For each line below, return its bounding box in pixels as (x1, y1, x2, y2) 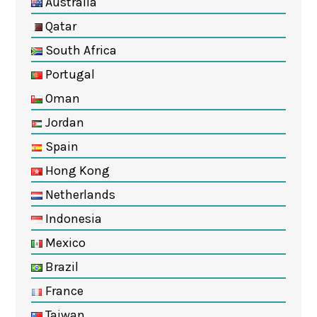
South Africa (42, 42, 117, 58)
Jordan (42, 114, 84, 130)
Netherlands (42, 186, 115, 202)
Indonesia (42, 210, 102, 226)
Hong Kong (42, 162, 110, 178)
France (42, 282, 83, 299)
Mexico (42, 234, 86, 250)
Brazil (42, 258, 79, 275)
